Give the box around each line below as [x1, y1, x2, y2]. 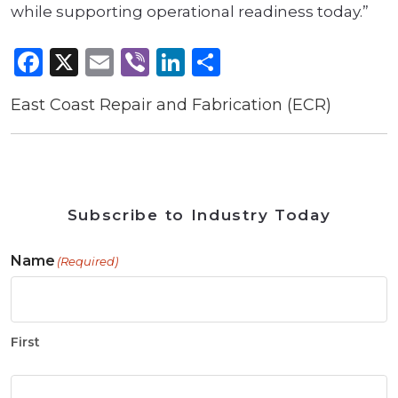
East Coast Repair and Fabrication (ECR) [11, 95, 331, 115]
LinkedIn [185, 44, 308, 80]
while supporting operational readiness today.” [11, 3, 369, 21]
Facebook [43, 44, 179, 80]
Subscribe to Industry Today [67, 206, 331, 225]
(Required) [57, 254, 118, 269]
